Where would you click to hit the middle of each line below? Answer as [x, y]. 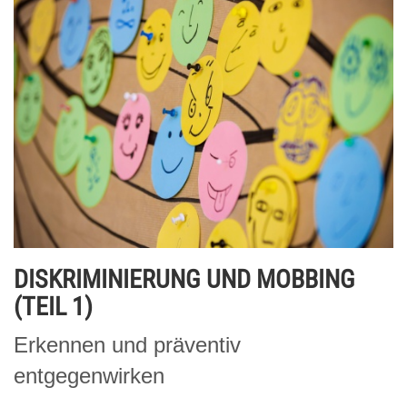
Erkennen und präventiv [127, 344]
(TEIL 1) [53, 306]
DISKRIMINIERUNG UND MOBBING [184, 279]
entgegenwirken [89, 375]
